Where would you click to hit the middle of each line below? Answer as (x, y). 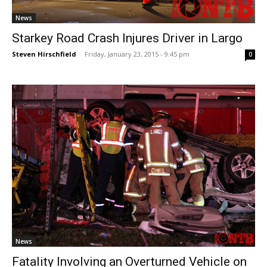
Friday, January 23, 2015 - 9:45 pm (137, 54)
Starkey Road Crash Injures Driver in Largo (127, 38)
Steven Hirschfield (44, 54)
